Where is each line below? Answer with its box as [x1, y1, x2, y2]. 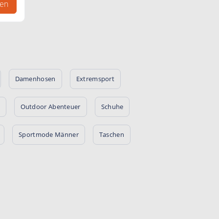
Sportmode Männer [19, 130, 79, 139]
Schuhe [101, 102, 124, 111]
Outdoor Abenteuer [20, 102, 81, 111]
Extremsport [76, 74, 115, 83]
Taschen [99, 130, 124, 139]
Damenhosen [15, 74, 56, 83]
